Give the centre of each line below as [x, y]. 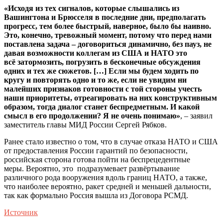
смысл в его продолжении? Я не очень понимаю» [92, 115]
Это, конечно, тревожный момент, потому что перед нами [108, 35]
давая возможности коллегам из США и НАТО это [96, 53]
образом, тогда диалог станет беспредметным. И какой [102, 107]
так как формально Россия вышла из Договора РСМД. [96, 195]
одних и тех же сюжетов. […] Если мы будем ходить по [101, 71]
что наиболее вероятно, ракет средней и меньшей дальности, [108, 186]
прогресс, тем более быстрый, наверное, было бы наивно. [108, 26]
